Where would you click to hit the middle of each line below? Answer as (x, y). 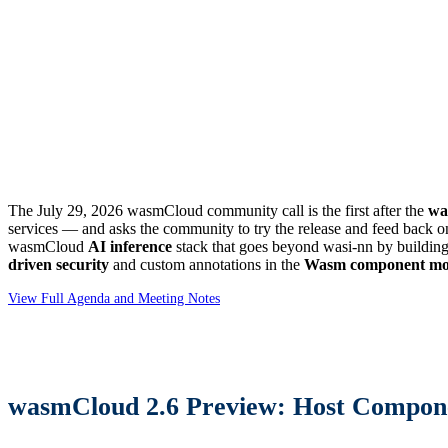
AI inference (130, 247)
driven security (58, 265)
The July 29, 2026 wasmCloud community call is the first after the (218, 211)
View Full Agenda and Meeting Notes (114, 298)
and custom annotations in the (206, 265)
